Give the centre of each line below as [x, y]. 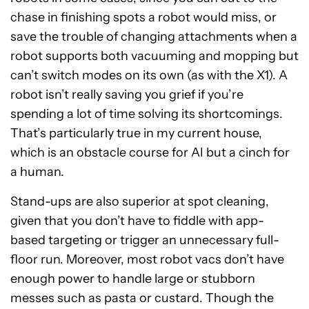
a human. [37, 172]
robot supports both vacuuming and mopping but [154, 56]
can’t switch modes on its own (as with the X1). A [149, 75]
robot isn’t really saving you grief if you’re [127, 94]
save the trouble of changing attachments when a [154, 37]
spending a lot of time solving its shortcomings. [147, 114]
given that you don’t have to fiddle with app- [137, 221]
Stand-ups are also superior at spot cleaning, [140, 201]
